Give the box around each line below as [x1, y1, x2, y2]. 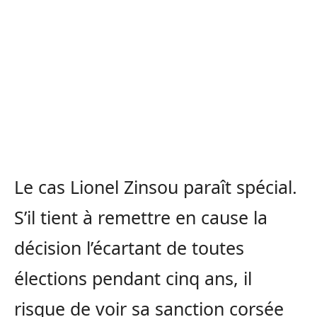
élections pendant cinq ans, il [14, 266, 252, 291]
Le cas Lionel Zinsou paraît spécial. [14, 175, 297, 200]
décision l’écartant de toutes [14, 236, 244, 260]
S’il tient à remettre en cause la [14, 205, 267, 230]
